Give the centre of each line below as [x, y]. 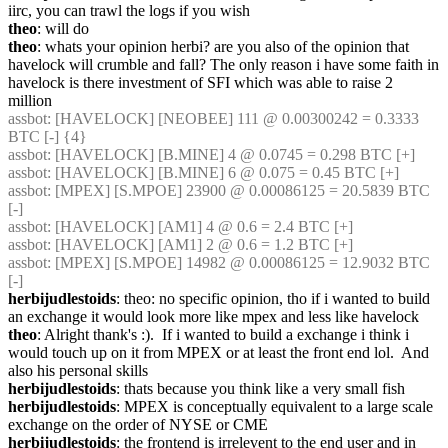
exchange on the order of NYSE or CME [138, 424]
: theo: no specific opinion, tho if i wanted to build [273, 298]
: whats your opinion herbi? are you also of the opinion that [223, 46]
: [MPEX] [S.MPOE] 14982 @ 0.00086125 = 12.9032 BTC [238, 262]
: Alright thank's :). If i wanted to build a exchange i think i [223, 334]
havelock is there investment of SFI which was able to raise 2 [200, 82]
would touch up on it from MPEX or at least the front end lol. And [218, 352]
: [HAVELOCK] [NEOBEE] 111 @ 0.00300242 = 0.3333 [233, 118]
